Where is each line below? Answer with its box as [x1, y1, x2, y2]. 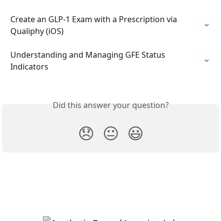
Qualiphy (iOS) [10, 26, 64, 37]
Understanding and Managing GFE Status [10, 49, 167, 61]
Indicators [10, 61, 48, 73]
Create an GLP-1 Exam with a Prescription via [10, 14, 179, 25]
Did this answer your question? [52, 100, 169, 111]
